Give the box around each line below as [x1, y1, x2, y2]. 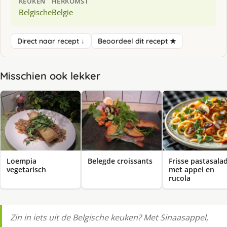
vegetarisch [7, 165, 46, 175]
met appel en [169, 165, 214, 175]
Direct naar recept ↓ [17, 36, 85, 46]
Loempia [7, 156, 36, 166]
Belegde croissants [88, 156, 153, 166]
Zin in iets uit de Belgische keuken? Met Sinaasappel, [10, 212, 208, 223]
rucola [169, 173, 191, 183]
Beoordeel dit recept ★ [98, 36, 176, 46]
